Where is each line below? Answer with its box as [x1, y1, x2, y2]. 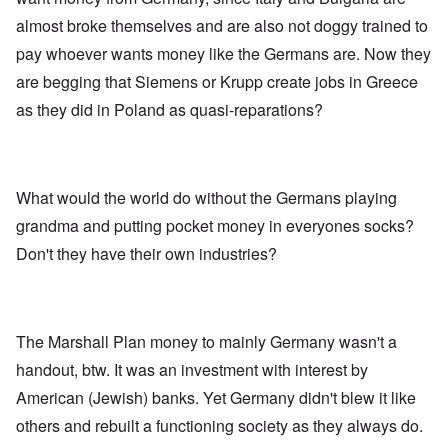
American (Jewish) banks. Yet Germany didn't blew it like [16, 386, 416, 410]
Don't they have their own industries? [16, 242, 281, 266]
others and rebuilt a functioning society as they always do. [16, 414, 423, 438]
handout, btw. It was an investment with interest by [16, 358, 368, 382]
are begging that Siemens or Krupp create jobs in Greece [16, 70, 418, 94]
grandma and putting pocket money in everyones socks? [16, 214, 414, 238]
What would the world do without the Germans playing [16, 186, 397, 210]
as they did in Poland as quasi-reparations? [16, 98, 327, 122]
